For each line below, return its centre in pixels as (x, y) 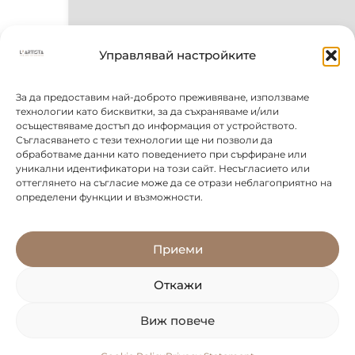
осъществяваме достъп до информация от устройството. (157, 125)
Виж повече (177, 320)
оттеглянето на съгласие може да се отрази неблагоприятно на (174, 182)
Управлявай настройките (177, 55)
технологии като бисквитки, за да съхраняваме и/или (147, 111)
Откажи (177, 284)
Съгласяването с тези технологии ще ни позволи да (144, 139)
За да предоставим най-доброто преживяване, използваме (162, 97)
